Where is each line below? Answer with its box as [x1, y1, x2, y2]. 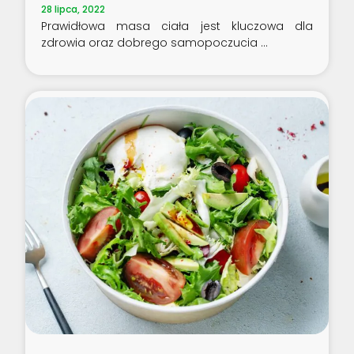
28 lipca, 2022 [41, 2, 106, 17]
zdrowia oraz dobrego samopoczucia [41, 35, 262, 51]
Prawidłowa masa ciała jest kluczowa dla [41, 18, 313, 35]
